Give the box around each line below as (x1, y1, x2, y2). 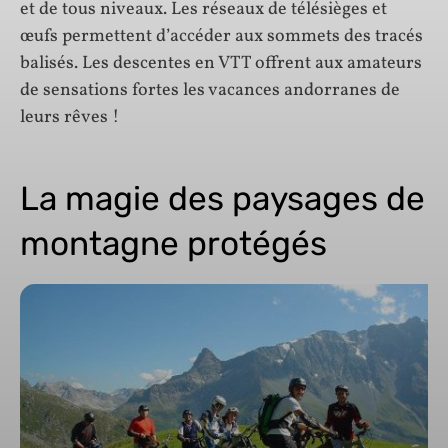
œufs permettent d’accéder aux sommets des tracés (20, 24, 423, 50)
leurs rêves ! (20, 105, 119, 131)
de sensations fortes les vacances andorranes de (20, 78, 400, 104)
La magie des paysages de (20, 178, 425, 218)
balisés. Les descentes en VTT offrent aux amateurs (20, 51, 422, 77)
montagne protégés (20, 223, 327, 263)
